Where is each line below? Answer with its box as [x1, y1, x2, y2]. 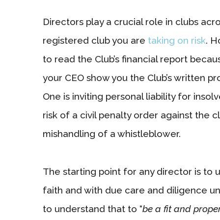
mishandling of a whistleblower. [43, 128, 181, 139]
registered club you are [43, 34, 148, 46]
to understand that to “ [43, 203, 142, 214]
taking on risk [148, 34, 206, 46]
